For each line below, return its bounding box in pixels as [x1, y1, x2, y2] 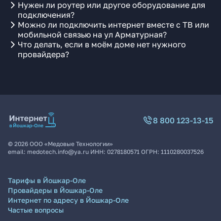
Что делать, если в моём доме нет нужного [18, 39, 186, 49]
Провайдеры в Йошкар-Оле [8, 186, 103, 194]
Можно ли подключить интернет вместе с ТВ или [18, 20, 209, 30]
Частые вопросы [8, 206, 64, 214]
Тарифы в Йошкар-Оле [8, 176, 86, 184]
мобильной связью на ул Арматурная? [18, 30, 167, 39]
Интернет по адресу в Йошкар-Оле [8, 196, 129, 204]
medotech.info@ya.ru [27, 148, 89, 155]
